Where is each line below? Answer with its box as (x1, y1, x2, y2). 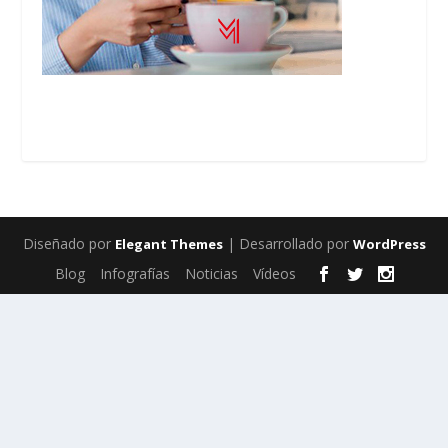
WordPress (352, 235, 426, 253)
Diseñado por (22, 234, 115, 253)
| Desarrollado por (222, 234, 353, 253)
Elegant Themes (114, 235, 223, 253)
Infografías (99, 264, 170, 284)
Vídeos (252, 264, 296, 284)
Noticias (184, 264, 238, 284)
